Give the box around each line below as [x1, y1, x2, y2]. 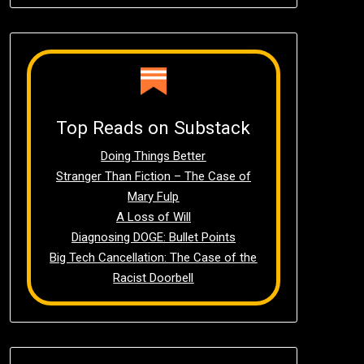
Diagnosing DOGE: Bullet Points [71, 229, 236, 245]
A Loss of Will [115, 209, 191, 224]
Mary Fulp [128, 188, 180, 204]
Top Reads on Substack [56, 116, 251, 138]
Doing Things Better [101, 148, 206, 163]
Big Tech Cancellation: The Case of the [50, 249, 258, 265]
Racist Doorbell [113, 270, 194, 285]
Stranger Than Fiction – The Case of [55, 168, 251, 184]
